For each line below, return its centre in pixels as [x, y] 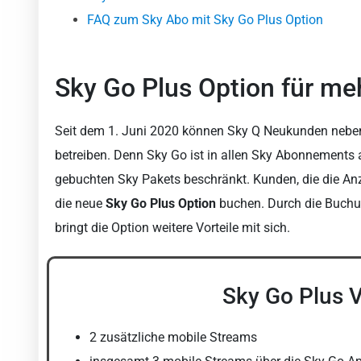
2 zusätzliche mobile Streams [173, 338]
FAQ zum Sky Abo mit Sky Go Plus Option [205, 20]
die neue [79, 204]
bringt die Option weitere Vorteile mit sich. [172, 228]
